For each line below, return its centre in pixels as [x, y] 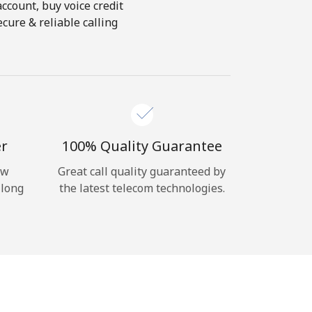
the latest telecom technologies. [142, 188]
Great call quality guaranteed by [142, 171]
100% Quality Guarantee [142, 146]
